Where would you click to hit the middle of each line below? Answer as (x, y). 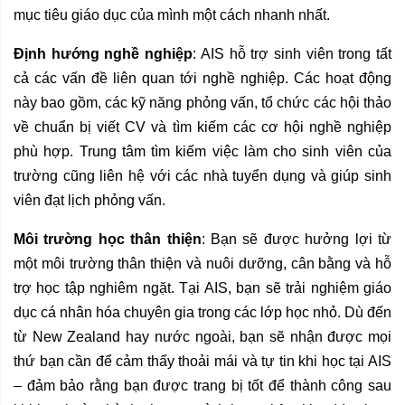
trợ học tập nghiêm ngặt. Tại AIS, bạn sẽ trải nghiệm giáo (202, 288)
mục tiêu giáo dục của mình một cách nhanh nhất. (172, 15)
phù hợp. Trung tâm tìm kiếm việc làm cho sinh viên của (202, 152)
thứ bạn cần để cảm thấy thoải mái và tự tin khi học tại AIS (202, 362)
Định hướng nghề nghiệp (104, 54)
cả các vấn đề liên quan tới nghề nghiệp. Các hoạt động (202, 79)
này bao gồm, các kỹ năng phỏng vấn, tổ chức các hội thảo (202, 103)
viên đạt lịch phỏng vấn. (89, 201)
